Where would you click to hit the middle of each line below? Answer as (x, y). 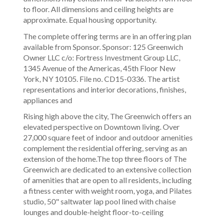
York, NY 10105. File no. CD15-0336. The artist (101, 78)
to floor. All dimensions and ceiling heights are (98, 9)
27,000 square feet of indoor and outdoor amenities (108, 138)
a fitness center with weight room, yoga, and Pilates (108, 191)
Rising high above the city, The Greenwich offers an (107, 116)
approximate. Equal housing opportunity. (90, 20)
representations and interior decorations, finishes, (105, 89)
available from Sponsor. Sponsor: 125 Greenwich (103, 46)
